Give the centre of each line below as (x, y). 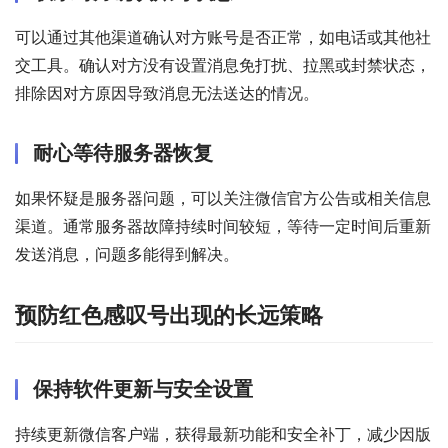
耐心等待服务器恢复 (123, 153)
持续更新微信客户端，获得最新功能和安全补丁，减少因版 (223, 434)
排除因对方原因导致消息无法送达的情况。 (167, 93)
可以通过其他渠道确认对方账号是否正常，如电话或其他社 (223, 37)
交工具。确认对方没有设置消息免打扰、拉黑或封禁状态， (223, 65)
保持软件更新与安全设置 (143, 389)
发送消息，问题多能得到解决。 (127, 254)
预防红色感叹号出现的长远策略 (169, 315)
